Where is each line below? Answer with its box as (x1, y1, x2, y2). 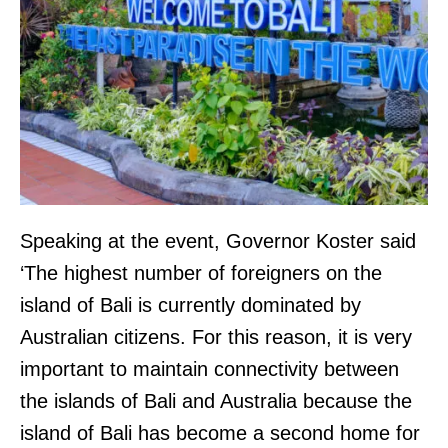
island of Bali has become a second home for (20, 421, 420, 444)
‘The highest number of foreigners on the (20, 261, 382, 284)
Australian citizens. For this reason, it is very (20, 325, 412, 348)
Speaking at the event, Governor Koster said (20, 229, 416, 252)
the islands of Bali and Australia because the (20, 389, 412, 412)
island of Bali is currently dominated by (20, 293, 361, 316)
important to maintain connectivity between (20, 357, 399, 380)
